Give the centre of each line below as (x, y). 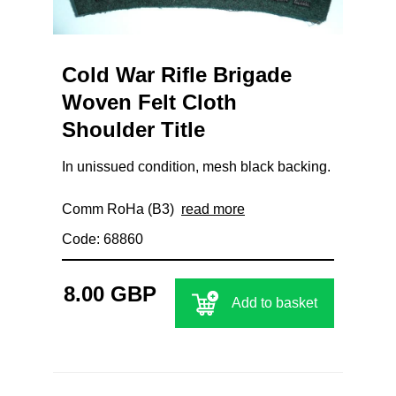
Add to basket (274, 302)
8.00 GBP (110, 293)
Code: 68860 (103, 239)
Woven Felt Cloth (149, 102)
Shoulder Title (133, 129)
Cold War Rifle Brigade (177, 74)
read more (213, 209)
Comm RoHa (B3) (122, 209)
